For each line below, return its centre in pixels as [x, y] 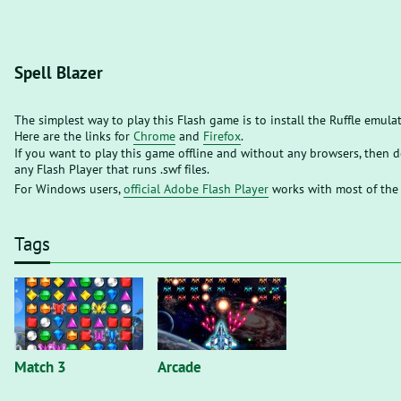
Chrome [154, 136]
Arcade [179, 367]
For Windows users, [69, 189]
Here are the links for [74, 136]
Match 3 [40, 367]
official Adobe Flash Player [196, 189]
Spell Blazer [59, 73]
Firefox [222, 136]
